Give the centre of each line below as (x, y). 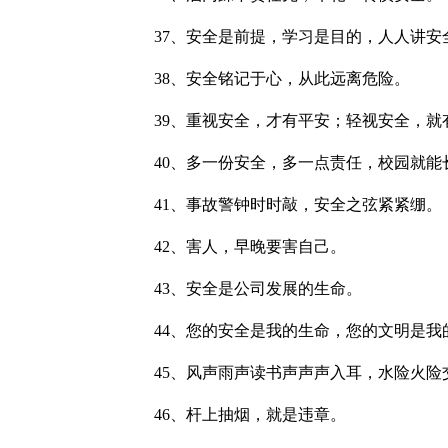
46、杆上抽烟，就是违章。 (234, 414)
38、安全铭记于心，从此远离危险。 (266, 78)
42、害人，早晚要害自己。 (234, 246)
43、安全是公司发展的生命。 (242, 288)
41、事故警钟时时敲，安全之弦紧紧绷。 (282, 204)
